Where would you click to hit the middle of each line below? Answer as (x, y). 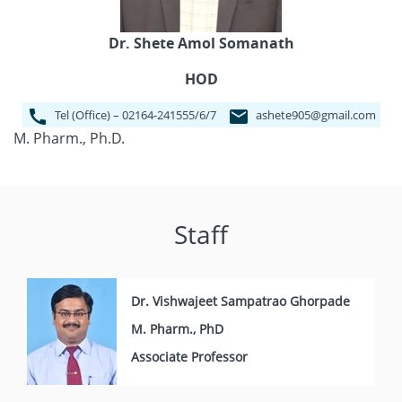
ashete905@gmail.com (314, 115)
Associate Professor (189, 356)
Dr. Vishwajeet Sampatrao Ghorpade (240, 301)
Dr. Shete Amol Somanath (201, 43)
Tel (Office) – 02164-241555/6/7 (135, 115)
